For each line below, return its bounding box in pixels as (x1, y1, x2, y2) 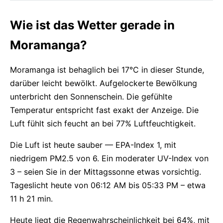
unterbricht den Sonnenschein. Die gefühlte (10, 92, 172, 102)
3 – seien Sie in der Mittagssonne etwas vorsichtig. (10, 167, 201, 177)
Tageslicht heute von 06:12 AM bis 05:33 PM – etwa (10, 180, 206, 190)
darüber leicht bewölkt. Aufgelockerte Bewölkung (10, 78, 197, 88)
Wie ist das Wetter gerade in (10, 18, 175, 32)
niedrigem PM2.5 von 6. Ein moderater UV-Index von (10, 153, 209, 163)
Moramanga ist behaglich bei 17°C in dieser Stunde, (10, 65, 204, 75)
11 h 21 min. (10, 194, 53, 204)
